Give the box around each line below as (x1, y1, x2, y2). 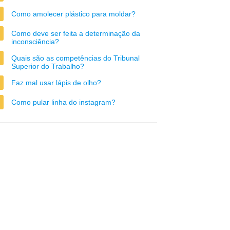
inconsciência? (11, 37, 59, 46)
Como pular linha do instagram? (11, 98, 116, 106)
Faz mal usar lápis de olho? (11, 79, 101, 87)
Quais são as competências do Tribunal (11, 54, 140, 62)
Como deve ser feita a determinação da (11, 29, 140, 37)
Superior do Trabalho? (11, 62, 84, 70)
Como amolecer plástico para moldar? (11, 10, 136, 18)
